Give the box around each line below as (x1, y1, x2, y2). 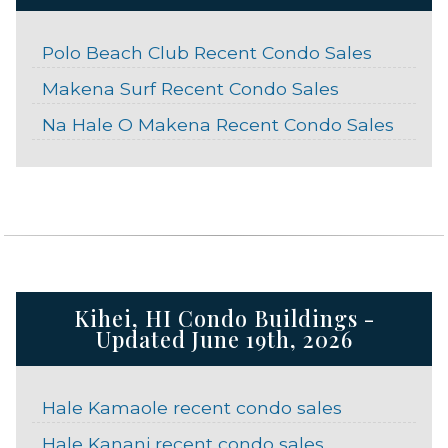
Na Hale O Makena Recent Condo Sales (41, 113, 394, 135)
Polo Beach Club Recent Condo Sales (41, 41, 372, 63)
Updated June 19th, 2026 (95, 324, 353, 353)
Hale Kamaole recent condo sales (41, 397, 342, 419)
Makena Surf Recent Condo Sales (41, 77, 339, 99)
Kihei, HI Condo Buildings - (73, 303, 375, 332)
